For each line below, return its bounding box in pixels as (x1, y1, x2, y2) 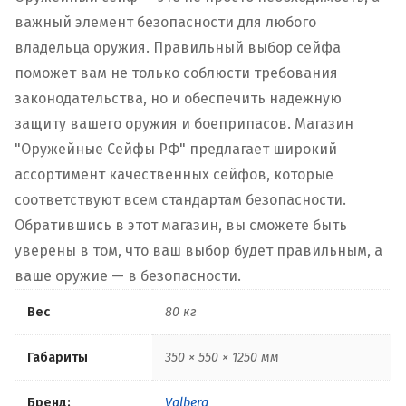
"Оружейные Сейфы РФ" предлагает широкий (14, 140, 337, 159)
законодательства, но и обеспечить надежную (14, 90, 342, 108)
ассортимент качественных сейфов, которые (14, 166, 333, 184)
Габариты (27, 350, 89, 366)
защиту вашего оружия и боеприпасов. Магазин (14, 115, 353, 133)
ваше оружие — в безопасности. (14, 267, 241, 285)
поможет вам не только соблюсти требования (14, 64, 338, 82)
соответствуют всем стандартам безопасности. (14, 191, 346, 209)
